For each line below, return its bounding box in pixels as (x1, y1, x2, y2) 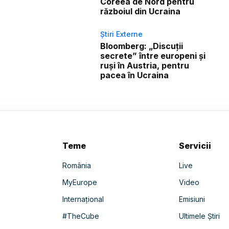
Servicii (179, 140, 212, 151)
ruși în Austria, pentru (100, 60, 190, 71)
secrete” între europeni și (100, 50, 206, 61)
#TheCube (62, 211, 99, 220)
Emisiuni (179, 194, 205, 203)
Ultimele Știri (179, 211, 220, 220)
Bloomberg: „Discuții (100, 40, 184, 51)
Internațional (62, 194, 104, 203)
